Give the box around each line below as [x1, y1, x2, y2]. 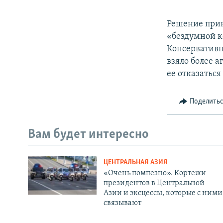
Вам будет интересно [28, 127, 149, 141]
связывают [103, 199, 141, 208]
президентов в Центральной [103, 179, 205, 188]
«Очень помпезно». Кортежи [103, 169, 206, 178]
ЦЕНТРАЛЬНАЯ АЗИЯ [103, 159, 168, 167]
